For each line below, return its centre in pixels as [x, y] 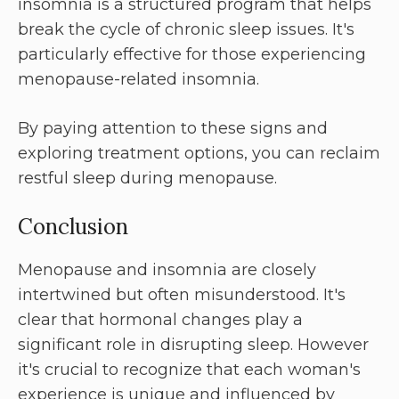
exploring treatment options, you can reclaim [199, 154]
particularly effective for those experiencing [192, 55]
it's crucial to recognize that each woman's [189, 370]
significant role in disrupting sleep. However [193, 345]
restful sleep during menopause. [147, 179]
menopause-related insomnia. [138, 80]
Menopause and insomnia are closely [167, 270]
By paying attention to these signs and [173, 129]
